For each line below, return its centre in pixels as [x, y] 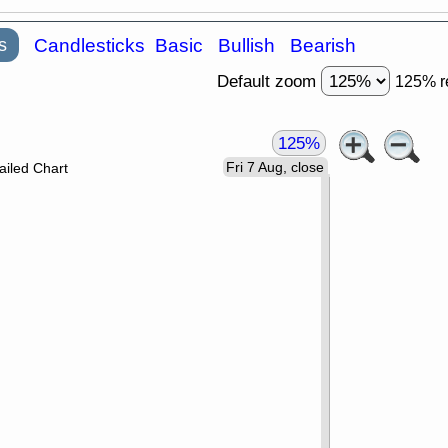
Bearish [323, 46]
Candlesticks [89, 46]
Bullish [246, 46]
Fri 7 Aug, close [275, 168]
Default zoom [269, 81]
